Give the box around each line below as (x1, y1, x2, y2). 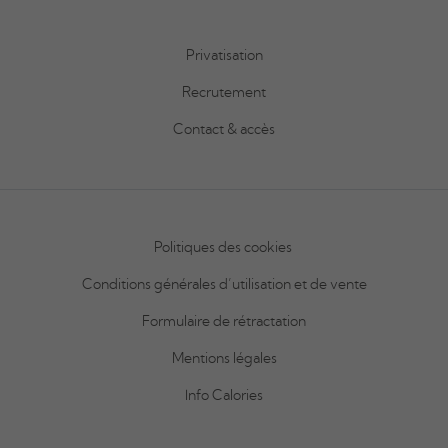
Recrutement (182, 85, 266, 100)
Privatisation (185, 48, 263, 63)
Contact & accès (173, 122, 275, 137)
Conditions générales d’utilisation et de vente (81, 277, 367, 292)
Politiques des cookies (153, 240, 295, 255)
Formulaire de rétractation (142, 314, 306, 329)
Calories (212, 388, 263, 403)
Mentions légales (171, 351, 277, 366)
